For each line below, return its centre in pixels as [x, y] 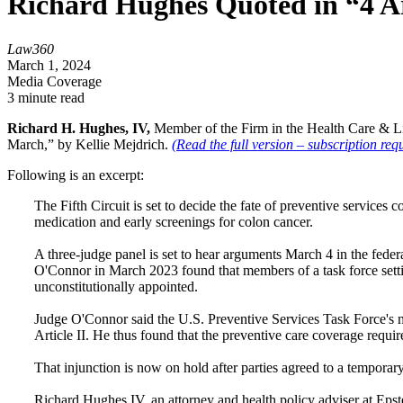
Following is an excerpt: [76, 175]
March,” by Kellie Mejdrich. [90, 144]
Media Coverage [54, 81]
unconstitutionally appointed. [116, 286]
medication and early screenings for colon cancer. [174, 221]
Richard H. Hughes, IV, [79, 128]
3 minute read [46, 97]
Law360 [31, 49]
